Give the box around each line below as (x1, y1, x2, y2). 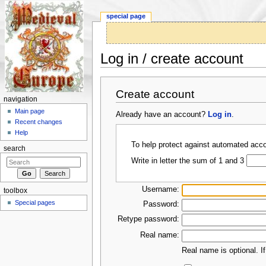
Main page (15, 107, 45, 115)
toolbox (3, 186, 27, 194)
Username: (142, 185, 180, 194)
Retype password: (118, 215, 180, 224)
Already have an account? (116, 110, 208, 119)
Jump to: (100, 67, 133, 76)
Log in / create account (100, 50, 243, 67)
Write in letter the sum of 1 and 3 (131, 156, 245, 165)
